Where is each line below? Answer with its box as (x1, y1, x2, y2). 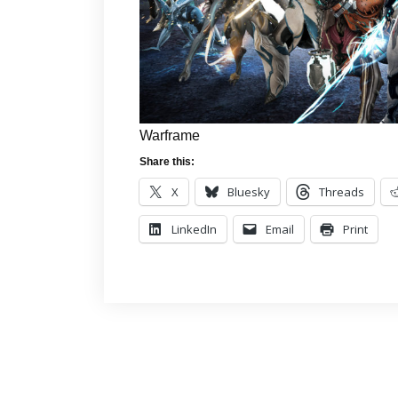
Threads (319, 184, 364, 201)
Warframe (139, 128, 200, 144)
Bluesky (227, 184, 270, 201)
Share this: (139, 155, 195, 169)
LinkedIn (171, 221, 217, 238)
